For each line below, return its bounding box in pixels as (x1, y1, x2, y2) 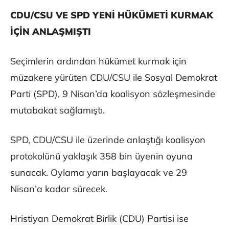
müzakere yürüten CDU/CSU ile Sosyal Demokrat (10, 72, 217, 84)
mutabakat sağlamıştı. (10, 104, 105, 117)
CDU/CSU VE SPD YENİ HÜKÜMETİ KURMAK (10, 9, 213, 21)
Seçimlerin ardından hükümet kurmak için (10, 55, 187, 67)
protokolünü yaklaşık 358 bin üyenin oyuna (10, 150, 193, 163)
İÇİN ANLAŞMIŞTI (10, 26, 91, 38)
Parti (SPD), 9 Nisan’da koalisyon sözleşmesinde (10, 88, 215, 100)
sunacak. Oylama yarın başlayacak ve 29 (10, 167, 187, 179)
